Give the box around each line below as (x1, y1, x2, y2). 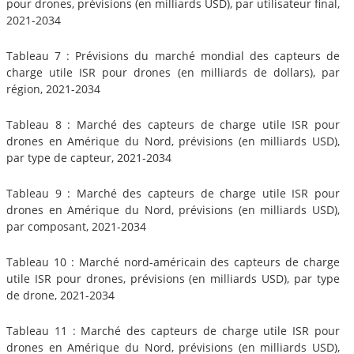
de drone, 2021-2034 (6, 287, 115, 303)
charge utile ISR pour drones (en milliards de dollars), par (6, 64, 340, 80)
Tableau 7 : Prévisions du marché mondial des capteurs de (6, 47, 340, 63)
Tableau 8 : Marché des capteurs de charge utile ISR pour (6, 116, 340, 132)
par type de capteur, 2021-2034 (6, 149, 171, 165)
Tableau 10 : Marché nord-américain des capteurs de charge (6, 254, 340, 269)
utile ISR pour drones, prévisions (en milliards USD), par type (6, 270, 340, 286)
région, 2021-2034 (6, 81, 100, 96)
